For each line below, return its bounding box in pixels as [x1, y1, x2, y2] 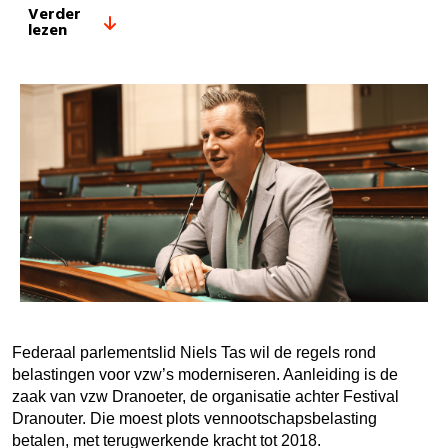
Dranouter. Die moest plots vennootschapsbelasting [12, 409, 377, 427]
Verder [28, 2, 81, 29]
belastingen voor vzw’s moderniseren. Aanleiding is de [12, 365, 398, 383]
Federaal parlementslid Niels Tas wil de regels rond [12, 343, 376, 361]
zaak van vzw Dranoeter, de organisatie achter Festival [12, 387, 399, 405]
